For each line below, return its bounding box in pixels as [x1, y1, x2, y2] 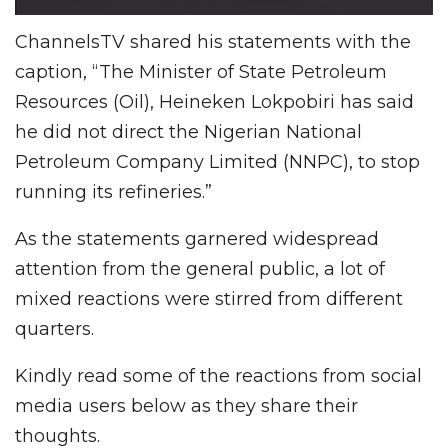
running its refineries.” [15, 180, 212, 203]
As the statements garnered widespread [15, 227, 379, 250]
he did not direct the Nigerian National [15, 120, 362, 143]
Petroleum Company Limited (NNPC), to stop [15, 150, 420, 173]
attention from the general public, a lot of [15, 257, 385, 280]
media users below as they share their [15, 394, 358, 417]
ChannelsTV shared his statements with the [15, 30, 411, 53]
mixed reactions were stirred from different [15, 287, 403, 310]
